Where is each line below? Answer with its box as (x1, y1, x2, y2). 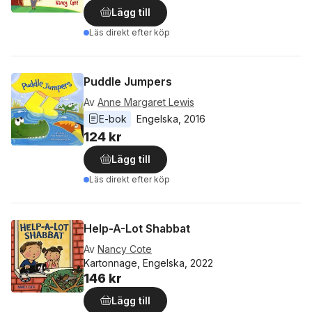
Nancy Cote (97, 243, 152, 255)
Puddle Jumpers (84, 75, 172, 88)
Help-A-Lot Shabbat (84, 221, 190, 235)
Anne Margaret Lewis (97, 96, 194, 108)
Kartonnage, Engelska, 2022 (84, 257, 213, 269)
